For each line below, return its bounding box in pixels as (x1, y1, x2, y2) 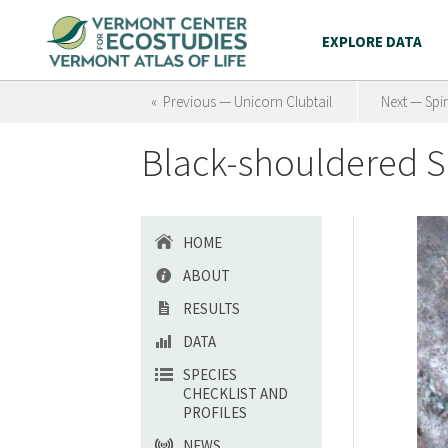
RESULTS (183, 299, 240, 318)
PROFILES (183, 403, 247, 422)
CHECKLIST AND (183, 384, 288, 403)
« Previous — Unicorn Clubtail (151, 92, 332, 111)
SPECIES (183, 365, 237, 384)
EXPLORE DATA (322, 32, 422, 51)
